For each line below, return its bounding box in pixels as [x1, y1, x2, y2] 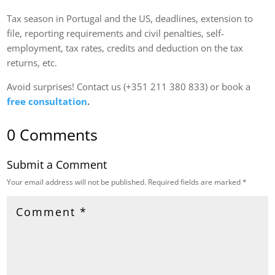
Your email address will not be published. [7, 177, 147, 188]
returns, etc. [7, 56, 58, 69]
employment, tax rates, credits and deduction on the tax [7, 42, 244, 55]
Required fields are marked [148, 177, 243, 188]
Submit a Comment [7, 157, 107, 172]
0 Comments [7, 124, 98, 145]
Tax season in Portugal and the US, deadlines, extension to [7, 12, 254, 25]
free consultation [7, 95, 88, 108]
